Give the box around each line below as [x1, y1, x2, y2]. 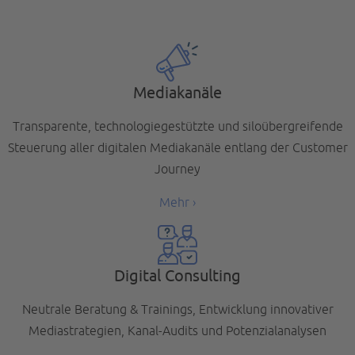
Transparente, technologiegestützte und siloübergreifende [12, 119, 343, 134]
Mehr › [159, 195, 196, 210]
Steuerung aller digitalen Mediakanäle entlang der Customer [7, 140, 348, 155]
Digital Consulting [114, 266, 241, 285]
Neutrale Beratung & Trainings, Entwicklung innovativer [21, 302, 334, 317]
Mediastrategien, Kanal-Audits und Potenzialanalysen [29, 323, 326, 338]
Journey [155, 162, 200, 177]
